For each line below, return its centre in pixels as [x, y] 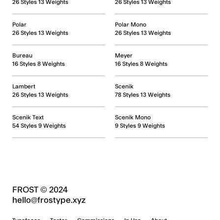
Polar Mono [131, 25]
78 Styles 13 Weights [143, 95]
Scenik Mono [133, 117]
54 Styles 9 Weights [39, 126]
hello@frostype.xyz [49, 200]
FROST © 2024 [40, 190]
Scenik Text [28, 117]
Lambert [24, 86]
